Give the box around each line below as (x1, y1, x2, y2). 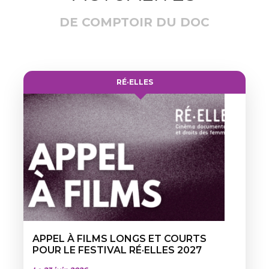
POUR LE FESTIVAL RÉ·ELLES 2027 (32, 244, 202, 256)
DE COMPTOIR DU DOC (59, 15, 210, 30)
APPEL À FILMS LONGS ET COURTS (32, 233, 207, 245)
